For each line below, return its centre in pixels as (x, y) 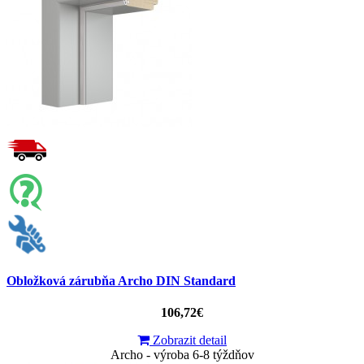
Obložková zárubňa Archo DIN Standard (121, 281)
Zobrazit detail (188, 340)
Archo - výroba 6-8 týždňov (182, 355)
